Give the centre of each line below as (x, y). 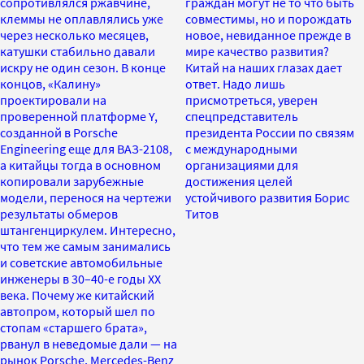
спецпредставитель (242, 116)
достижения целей (239, 181)
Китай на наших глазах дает (264, 67)
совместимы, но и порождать (269, 18)
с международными (241, 148)
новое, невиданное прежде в (268, 35)
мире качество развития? (257, 51)
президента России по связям (270, 132)
